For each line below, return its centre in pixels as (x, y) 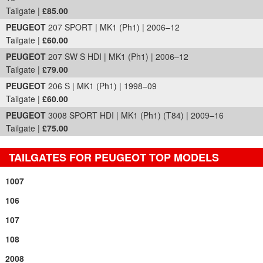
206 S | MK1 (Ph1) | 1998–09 (101, 86)
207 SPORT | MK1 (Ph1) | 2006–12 (113, 27)
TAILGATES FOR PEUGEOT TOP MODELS (114, 157)
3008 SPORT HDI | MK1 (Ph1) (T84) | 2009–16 (135, 115)
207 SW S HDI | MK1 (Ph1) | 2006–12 (117, 56)
